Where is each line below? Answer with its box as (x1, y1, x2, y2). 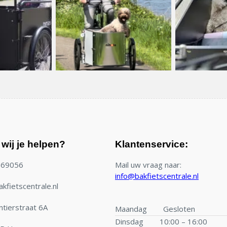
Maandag (115, 203, 147, 214)
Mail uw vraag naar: (115, 160, 181, 170)
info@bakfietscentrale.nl (115, 171, 199, 181)
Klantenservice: (115, 139, 188, 150)
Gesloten (163, 203, 195, 214)
